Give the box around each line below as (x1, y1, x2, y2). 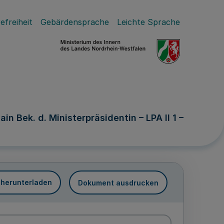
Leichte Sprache (117, 17, 180, 27)
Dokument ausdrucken (78, 178, 158, 187)
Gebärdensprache (40, 17, 109, 27)
